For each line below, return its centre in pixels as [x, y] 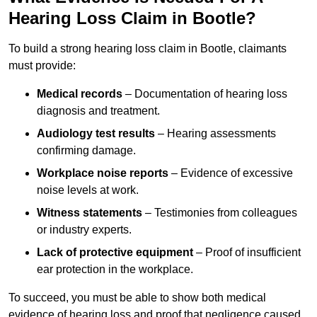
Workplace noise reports [103, 173]
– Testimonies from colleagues [220, 213]
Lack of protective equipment [115, 253]
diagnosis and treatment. [98, 111]
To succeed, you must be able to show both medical [137, 298]
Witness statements [90, 213]
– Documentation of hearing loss [205, 94]
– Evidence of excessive [231, 173]
